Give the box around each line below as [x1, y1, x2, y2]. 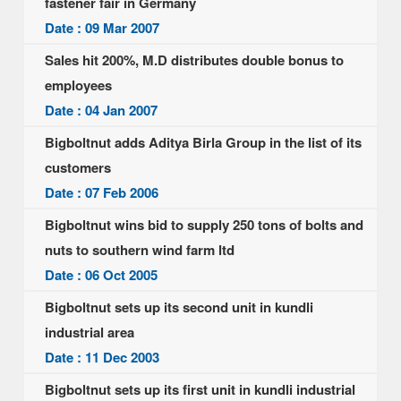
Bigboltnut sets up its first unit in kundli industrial [45, 380, 355, 399]
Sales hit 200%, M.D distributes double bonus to [45, 50, 344, 70]
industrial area [45, 322, 134, 342]
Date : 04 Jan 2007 [45, 100, 158, 120]
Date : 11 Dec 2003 [45, 347, 159, 367]
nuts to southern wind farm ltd [45, 240, 235, 260]
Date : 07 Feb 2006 [45, 183, 158, 202]
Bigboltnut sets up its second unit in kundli [45, 297, 313, 317]
